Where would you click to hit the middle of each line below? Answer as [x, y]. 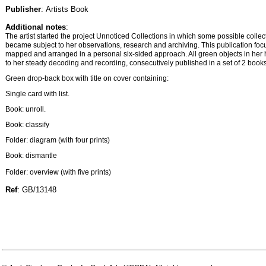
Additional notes [36, 27]
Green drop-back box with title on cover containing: [87, 78]
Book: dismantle [31, 156]
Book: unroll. [26, 109]
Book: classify [27, 125]
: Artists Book [65, 9]
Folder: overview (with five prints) [58, 172]
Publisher [23, 9]
